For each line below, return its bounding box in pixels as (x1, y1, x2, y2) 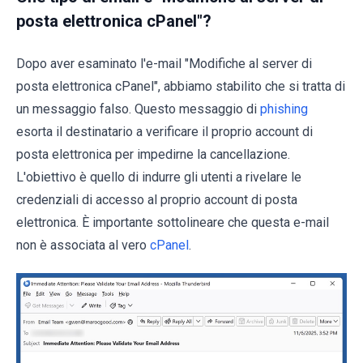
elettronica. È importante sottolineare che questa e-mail (16, 215, 329, 230)
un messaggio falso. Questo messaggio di (16, 101, 260, 117)
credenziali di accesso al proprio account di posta (16, 192, 297, 207)
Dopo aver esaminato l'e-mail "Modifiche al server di (16, 56, 312, 71)
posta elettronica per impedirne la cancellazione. (16, 147, 290, 162)
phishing (260, 101, 308, 117)
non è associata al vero (16, 237, 150, 253)
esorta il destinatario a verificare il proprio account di (16, 124, 313, 139)
